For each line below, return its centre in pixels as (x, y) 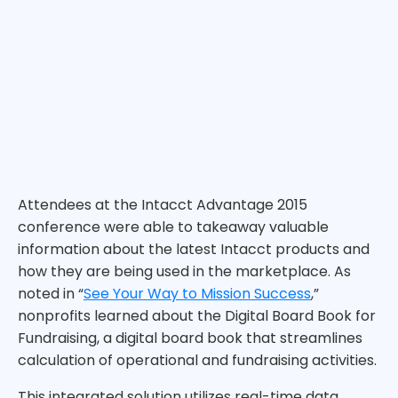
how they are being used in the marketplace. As (184, 271)
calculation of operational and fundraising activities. (197, 360)
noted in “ (51, 293)
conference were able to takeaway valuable (173, 227)
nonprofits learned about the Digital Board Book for (197, 315)
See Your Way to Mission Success (197, 293)
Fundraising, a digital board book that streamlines (190, 338)
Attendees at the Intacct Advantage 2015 (163, 204)
